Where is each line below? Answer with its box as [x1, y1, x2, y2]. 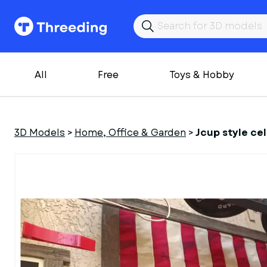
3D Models [14, 126, 65, 139]
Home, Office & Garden [74, 126, 186, 139]
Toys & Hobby [169, 68, 234, 82]
